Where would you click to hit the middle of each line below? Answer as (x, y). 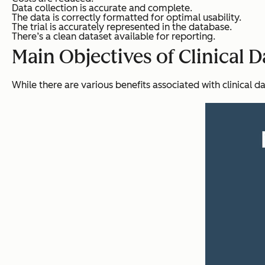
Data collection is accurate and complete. (102, 8)
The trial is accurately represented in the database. (122, 27)
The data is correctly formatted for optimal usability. (127, 18)
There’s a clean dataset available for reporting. (114, 37)
